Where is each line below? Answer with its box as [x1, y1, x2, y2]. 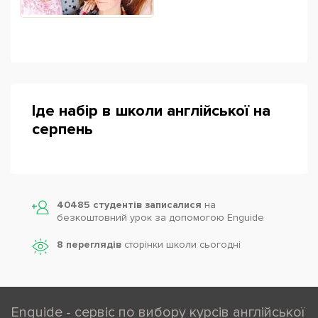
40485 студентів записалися [57, 198, 204, 211]
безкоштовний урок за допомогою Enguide [57, 211, 264, 224]
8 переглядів [57, 238, 121, 251]
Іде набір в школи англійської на [32, 101, 270, 121]
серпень [32, 119, 93, 139]
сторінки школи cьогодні [121, 238, 241, 251]
